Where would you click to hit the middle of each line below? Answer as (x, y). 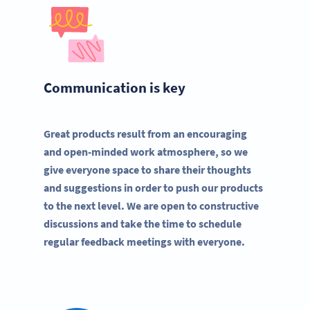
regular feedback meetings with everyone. (144, 241)
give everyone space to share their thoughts (147, 169)
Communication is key (115, 87)
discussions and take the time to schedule (143, 223)
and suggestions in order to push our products (153, 187)
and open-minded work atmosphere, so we (146, 151)
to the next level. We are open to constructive (151, 205)
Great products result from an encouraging (145, 133)
